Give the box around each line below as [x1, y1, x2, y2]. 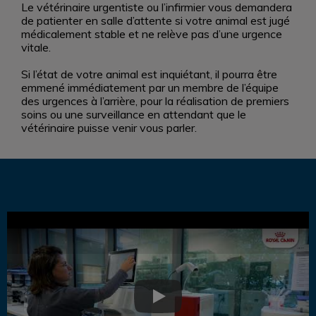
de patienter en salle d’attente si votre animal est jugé [21, 13, 290, 28]
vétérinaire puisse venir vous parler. [21, 121, 200, 135]
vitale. [21, 40, 51, 54]
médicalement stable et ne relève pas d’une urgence [21, 27, 282, 41]
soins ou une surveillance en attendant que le [21, 107, 246, 121]
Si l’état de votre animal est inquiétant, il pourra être [21, 67, 277, 81]
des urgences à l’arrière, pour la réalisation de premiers [21, 94, 289, 108]
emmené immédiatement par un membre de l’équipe [21, 80, 279, 95]
